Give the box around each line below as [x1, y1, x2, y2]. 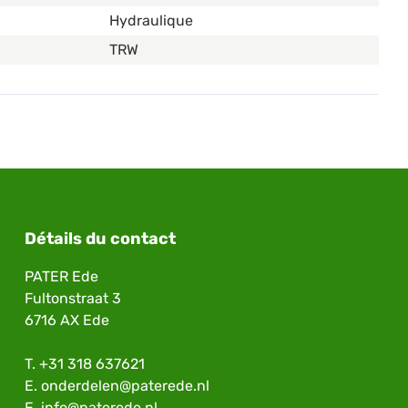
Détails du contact [24, 229, 176, 250]
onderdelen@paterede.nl [40, 377, 209, 395]
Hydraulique [109, 12, 193, 30]
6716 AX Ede [24, 311, 109, 330]
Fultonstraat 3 [24, 290, 121, 308]
